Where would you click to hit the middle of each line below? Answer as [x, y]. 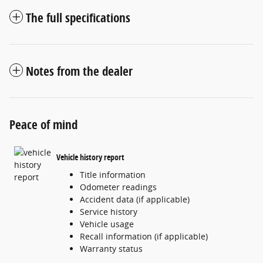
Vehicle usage [107, 224]
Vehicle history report [90, 157]
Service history [109, 211]
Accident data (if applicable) [135, 199]
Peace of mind [43, 124]
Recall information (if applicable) [144, 236]
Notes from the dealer [79, 71]
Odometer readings [118, 187]
